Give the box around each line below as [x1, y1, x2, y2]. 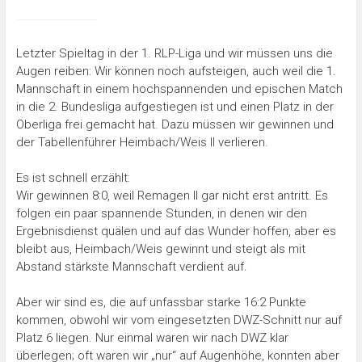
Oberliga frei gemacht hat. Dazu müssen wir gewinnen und [15, 116, 334, 132]
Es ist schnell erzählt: [15, 170, 130, 185]
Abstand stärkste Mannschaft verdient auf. [15, 259, 247, 274]
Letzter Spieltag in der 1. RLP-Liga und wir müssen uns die [15, 45, 333, 61]
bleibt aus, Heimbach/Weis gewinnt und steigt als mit [15, 241, 305, 256]
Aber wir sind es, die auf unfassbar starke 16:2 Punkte [15, 294, 306, 309]
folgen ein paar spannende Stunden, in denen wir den [15, 205, 307, 221]
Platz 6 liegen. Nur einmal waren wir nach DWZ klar [15, 330, 288, 345]
